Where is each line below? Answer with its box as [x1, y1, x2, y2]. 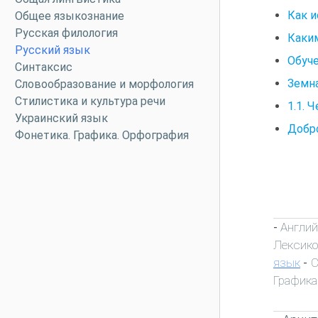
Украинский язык [15, 111, 108, 125]
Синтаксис [15, 60, 72, 74]
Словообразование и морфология [15, 77, 194, 91]
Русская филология [15, 26, 118, 40]
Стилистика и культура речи [15, 94, 165, 108]
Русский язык [15, 43, 90, 57]
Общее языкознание [15, 9, 124, 23]
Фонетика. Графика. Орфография [15, 128, 189, 142]
